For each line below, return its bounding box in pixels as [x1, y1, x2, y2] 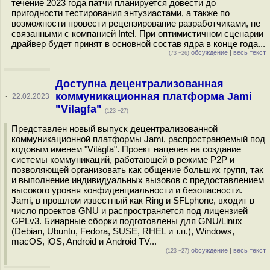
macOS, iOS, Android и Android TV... [11, 236, 157, 246]
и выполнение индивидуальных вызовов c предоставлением [11, 175, 264, 185]
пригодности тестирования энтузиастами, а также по [11, 8, 230, 18]
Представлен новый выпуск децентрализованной [11, 124, 218, 134]
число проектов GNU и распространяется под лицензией [11, 206, 248, 216]
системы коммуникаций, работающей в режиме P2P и [11, 154, 234, 165]
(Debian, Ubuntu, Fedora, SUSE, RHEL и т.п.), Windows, [11, 226, 234, 236]
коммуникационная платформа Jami [55, 90, 252, 102]
